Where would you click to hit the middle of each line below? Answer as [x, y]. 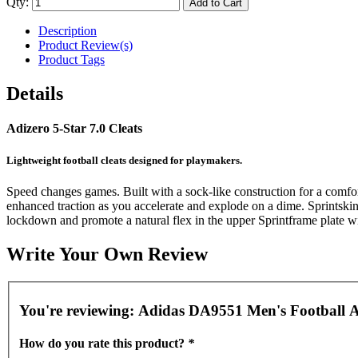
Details [35, 94]
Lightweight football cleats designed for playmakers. [124, 160]
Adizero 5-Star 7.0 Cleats [74, 129]
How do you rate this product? [103, 344]
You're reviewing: [79, 310]
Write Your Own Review [107, 254]
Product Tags [72, 60]
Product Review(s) [86, 46]
